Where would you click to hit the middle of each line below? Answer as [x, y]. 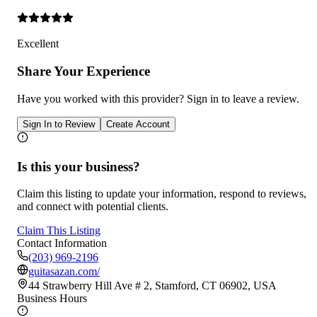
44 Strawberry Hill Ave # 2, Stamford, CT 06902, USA [152, 286]
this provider [151, 98]
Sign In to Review [59, 124]
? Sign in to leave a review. [239, 98]
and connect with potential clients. [93, 207]
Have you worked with [70, 98]
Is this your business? [79, 166]
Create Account [138, 124]
